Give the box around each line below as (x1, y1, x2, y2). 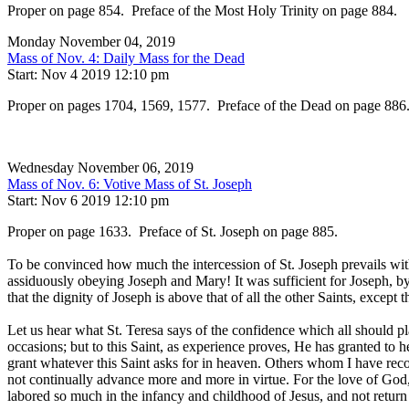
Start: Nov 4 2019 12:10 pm (7, 67, 169, 83)
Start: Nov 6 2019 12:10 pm (7, 193, 169, 209)
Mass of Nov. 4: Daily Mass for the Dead (7, 50, 245, 67)
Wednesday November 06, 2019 (7, 160, 194, 176)
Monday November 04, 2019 (7, 34, 175, 50)
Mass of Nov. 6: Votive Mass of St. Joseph (7, 176, 252, 193)
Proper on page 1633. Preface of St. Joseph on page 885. (7, 224, 338, 240)
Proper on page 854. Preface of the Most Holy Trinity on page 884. (7, 3, 397, 19)
